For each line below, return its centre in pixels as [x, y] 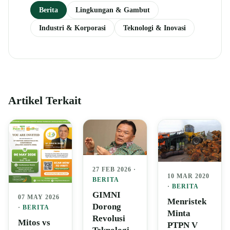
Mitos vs [34, 222]
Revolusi [109, 218]
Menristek [187, 201]
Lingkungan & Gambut [113, 9]
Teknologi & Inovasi [155, 27]
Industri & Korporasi [72, 27]
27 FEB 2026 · [114, 169]
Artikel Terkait [45, 100]
